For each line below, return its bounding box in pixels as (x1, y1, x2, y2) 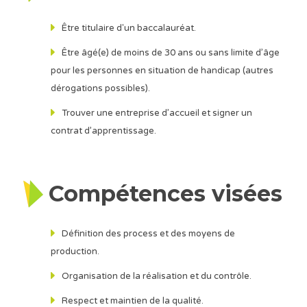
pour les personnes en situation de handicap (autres (50, 64, 273, 76)
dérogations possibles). (50, 82, 150, 94)
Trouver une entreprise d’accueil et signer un (61, 107, 252, 119)
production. (50, 245, 99, 257)
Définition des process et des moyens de (61, 228, 235, 239)
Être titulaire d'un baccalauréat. (61, 22, 196, 34)
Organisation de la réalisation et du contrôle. (61, 270, 251, 282)
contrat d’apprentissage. (50, 125, 156, 136)
